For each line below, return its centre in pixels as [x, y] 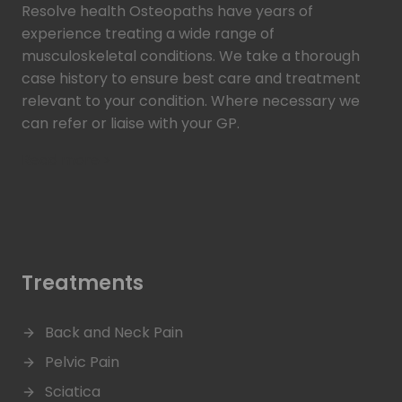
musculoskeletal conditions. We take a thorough [191, 56]
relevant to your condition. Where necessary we [191, 101]
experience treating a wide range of [148, 34]
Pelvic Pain [82, 362]
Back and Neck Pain [114, 332]
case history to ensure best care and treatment [191, 79]
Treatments [83, 283]
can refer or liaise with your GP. [131, 123]
